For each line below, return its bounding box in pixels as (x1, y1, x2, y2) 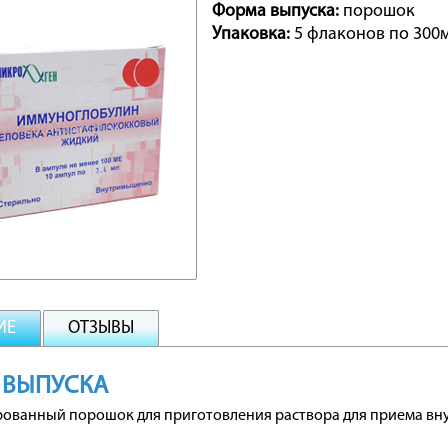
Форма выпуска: (212, 2, 339, 21)
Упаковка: (212, 25, 290, 44)
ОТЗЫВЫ (68, 319, 134, 338)
